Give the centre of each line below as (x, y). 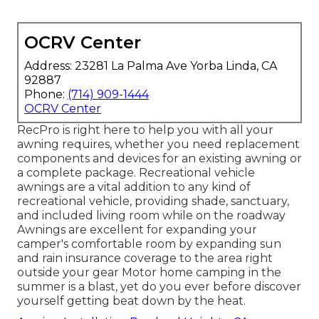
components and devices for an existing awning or (159, 158)
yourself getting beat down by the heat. (131, 300)
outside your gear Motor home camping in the (149, 272)
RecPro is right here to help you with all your (145, 130)
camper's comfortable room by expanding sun (149, 244)
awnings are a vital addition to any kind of (134, 187)
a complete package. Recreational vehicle (136, 172)
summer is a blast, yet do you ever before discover (159, 286)
